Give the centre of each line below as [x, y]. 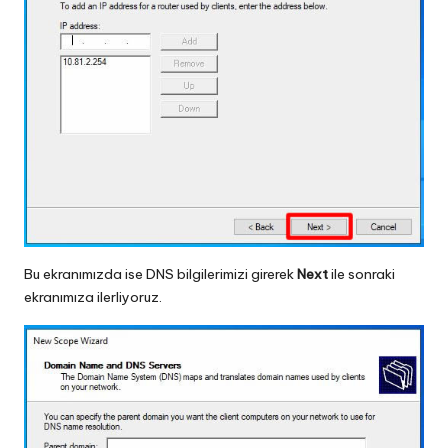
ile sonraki [361, 273]
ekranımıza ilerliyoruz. [93, 296]
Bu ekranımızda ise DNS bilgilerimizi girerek [160, 273]
